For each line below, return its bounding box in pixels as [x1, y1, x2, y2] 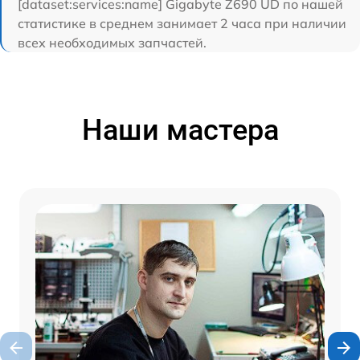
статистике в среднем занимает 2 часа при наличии [18, 15, 346, 31]
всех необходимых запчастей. [18, 35, 207, 51]
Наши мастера [81, 113, 279, 147]
